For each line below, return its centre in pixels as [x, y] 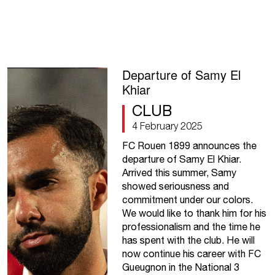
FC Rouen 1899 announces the [189, 146]
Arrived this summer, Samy [179, 173]
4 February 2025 [167, 126]
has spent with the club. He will [188, 240]
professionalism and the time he [191, 227]
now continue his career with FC [191, 254]
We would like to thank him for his [194, 213]
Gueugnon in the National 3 [180, 267]
